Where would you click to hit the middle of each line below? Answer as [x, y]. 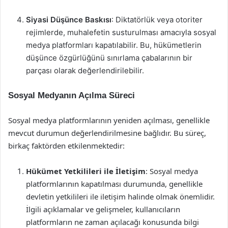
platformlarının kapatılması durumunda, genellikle [114, 184]
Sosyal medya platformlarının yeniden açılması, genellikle [109, 120]
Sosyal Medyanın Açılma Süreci [72, 95]
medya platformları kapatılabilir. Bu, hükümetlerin [114, 45]
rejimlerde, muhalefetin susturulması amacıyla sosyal [121, 32]
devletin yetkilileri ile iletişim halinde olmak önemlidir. [120, 196]
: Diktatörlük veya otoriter [157, 20]
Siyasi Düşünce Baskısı [69, 20]
